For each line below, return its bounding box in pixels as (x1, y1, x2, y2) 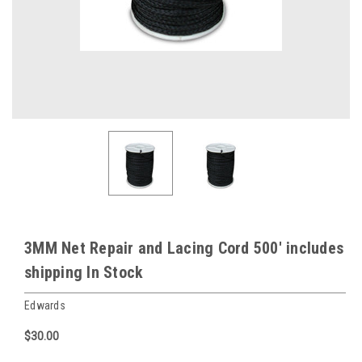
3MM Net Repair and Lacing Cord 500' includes (24, 238, 343, 258)
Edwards (24, 298, 65, 312)
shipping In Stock (24, 262, 144, 282)
